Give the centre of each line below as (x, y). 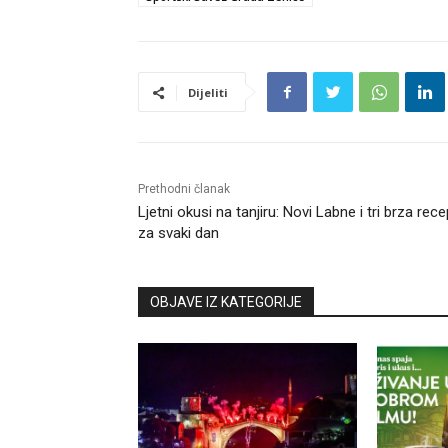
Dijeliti (208, 93)
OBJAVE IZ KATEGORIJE (226, 302)
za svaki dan (178, 233)
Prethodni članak (184, 189)
